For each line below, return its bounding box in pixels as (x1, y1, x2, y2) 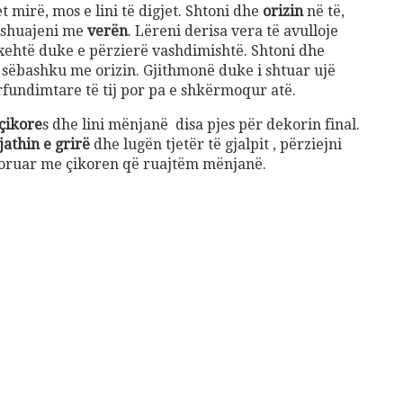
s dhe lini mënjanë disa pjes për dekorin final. (42, 116, 360, 134)
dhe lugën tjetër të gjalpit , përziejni (90, 136, 342, 154)
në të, (303, 3, 345, 21)
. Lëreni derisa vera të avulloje (128, 22, 338, 40)
